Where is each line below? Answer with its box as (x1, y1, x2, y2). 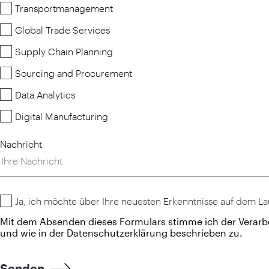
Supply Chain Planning (15, 45, 113, 57)
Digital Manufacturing (15, 110, 108, 122)
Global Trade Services (15, 23, 110, 35)
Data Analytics (15, 88, 75, 100)
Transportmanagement (15, 2, 113, 14)
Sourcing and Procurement (15, 67, 132, 79)
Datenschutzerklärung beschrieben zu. (67, 226, 243, 238)
